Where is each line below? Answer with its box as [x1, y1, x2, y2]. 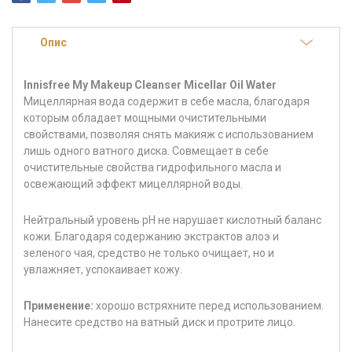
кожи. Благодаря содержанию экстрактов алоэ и [24, 229, 279, 243]
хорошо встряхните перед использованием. [93, 299, 324, 312]
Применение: [24, 299, 93, 312]
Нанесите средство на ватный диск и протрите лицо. [24, 315, 295, 328]
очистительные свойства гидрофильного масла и [24, 160, 281, 174]
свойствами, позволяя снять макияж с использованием [24, 127, 313, 141]
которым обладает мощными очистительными [24, 111, 266, 124]
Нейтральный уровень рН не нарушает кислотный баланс [24, 213, 321, 226]
